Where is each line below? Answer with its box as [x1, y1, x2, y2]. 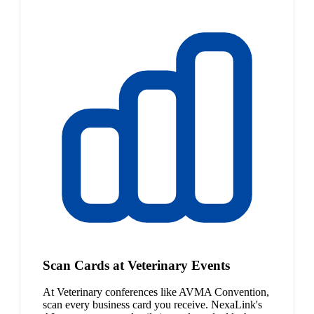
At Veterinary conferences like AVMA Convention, [43, 286, 269, 299]
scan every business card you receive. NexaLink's [43, 299, 262, 311]
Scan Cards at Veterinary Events [43, 257, 230, 273]
